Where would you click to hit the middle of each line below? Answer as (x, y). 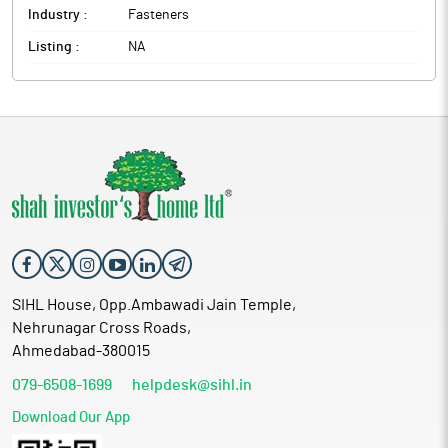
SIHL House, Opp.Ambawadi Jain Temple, (154, 305)
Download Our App (71, 417)
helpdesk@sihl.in (192, 385)
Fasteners (158, 15)
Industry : (58, 15)
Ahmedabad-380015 (81, 351)
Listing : (54, 47)
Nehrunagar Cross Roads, (101, 328)
